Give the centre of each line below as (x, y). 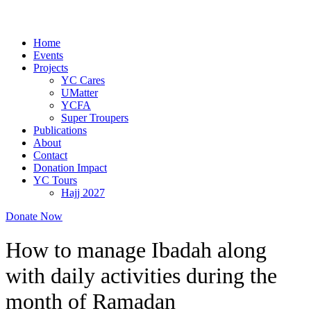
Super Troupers (95, 118)
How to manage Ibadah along (136, 250)
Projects (51, 68)
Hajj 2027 (83, 193)
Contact (50, 155)
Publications (60, 130)
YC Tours (55, 180)
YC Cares (83, 80)
